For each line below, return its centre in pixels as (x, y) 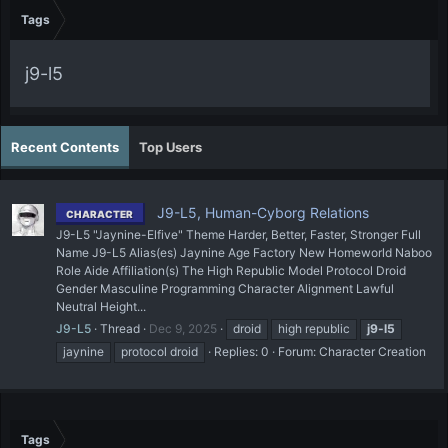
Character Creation (372, 351)
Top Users (170, 147)
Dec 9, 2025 (183, 328)
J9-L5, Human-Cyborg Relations (261, 212)
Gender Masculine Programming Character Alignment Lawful (225, 288)
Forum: (298, 351)
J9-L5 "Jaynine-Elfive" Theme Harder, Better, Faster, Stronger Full (238, 234)
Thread (120, 328)
